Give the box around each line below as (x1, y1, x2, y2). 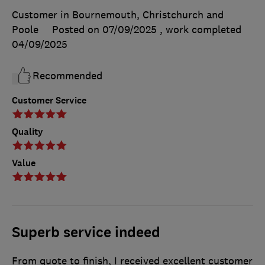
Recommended (33, 69, 102, 83)
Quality (12, 125, 43, 138)
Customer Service (12, 94, 86, 107)
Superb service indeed (12, 223, 160, 243)
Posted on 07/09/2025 (52, 23, 157, 37)
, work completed (160, 23, 241, 37)
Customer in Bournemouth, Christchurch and (12, 8, 224, 22)
